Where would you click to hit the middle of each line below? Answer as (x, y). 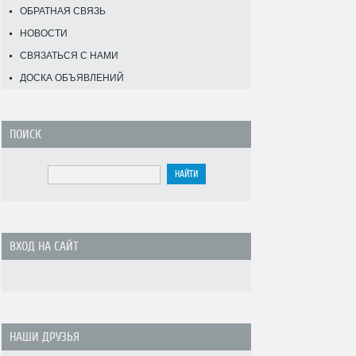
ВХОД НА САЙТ (44, 246)
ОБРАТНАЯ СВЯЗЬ (63, 11)
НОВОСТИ (44, 33)
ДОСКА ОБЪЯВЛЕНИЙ (72, 78)
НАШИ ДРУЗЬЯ (44, 337)
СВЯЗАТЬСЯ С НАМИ (69, 56)
